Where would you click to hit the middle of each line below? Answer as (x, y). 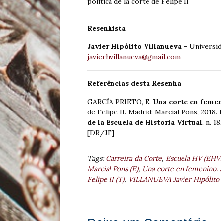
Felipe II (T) (106, 179)
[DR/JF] (101, 133)
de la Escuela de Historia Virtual (145, 123)
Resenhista (107, 28)
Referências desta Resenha (134, 84)
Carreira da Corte (134, 159)
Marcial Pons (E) (113, 169)
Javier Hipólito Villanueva (134, 47)
